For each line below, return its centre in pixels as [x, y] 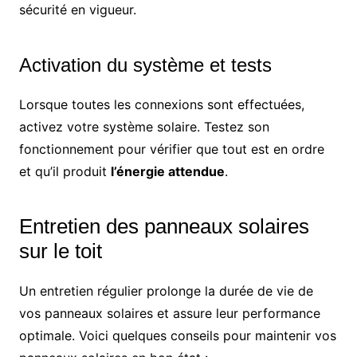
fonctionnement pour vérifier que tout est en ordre [171, 149]
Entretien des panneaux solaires [164, 227]
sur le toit [60, 251]
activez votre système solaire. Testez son [144, 127]
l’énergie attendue [167, 172]
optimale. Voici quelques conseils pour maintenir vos [177, 336]
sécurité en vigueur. [77, 10]
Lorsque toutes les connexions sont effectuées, [161, 105]
